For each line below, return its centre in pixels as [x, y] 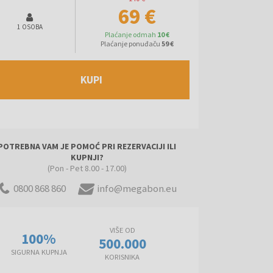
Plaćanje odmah [130, 34]
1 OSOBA [30, 27]
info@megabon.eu [136, 188]
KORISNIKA [122, 257]
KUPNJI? [87, 157]
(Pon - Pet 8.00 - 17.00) [87, 168]
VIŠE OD [122, 230]
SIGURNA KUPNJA [39, 252]
